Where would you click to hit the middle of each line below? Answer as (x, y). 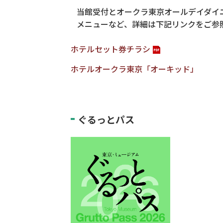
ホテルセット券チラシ (111, 49)
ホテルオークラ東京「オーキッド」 (134, 69)
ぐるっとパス (106, 120)
